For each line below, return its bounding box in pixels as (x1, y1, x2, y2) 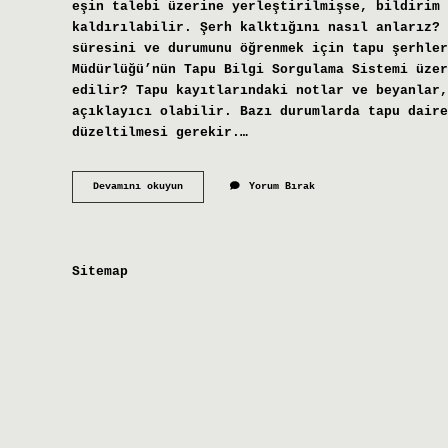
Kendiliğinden (182, 194, 260, 206)
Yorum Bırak (249, 181, 315, 193)
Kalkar (182, 208, 218, 220)
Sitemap (72, 263, 128, 279)
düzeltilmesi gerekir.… (72, 124, 248, 140)
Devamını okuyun (93, 181, 183, 193)
